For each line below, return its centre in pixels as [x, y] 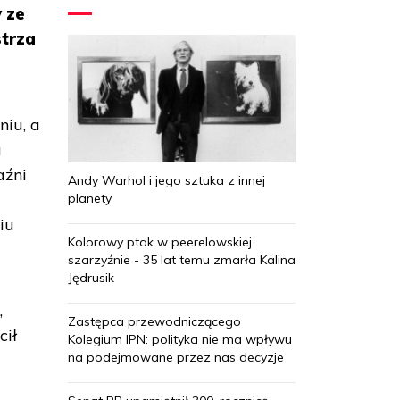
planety [90, 198]
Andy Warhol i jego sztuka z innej [167, 180]
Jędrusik [91, 277]
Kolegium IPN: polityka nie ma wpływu [180, 339]
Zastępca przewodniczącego [154, 321]
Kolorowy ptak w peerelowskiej [160, 242]
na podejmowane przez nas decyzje [176, 357]
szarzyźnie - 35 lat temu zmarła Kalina [182, 259]
